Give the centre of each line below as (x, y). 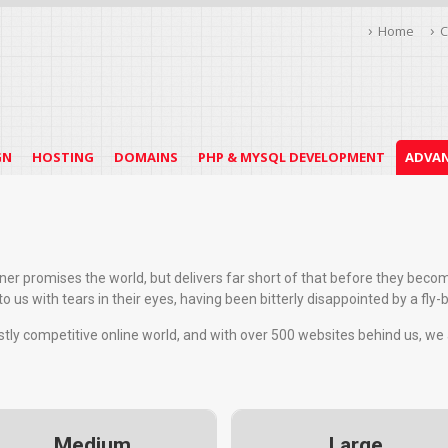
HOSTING (62, 157)
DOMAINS (145, 157)
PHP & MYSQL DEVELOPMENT (291, 157)
